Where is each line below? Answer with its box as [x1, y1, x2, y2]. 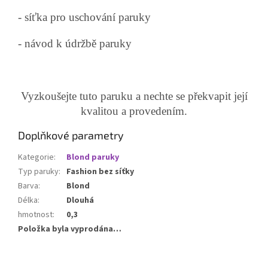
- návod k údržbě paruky [18, 37, 132, 50]
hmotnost [18, 209, 53, 221]
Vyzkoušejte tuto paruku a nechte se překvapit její [20, 90, 248, 103]
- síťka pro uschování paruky [18, 11, 151, 24]
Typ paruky [18, 166, 59, 178]
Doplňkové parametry [18, 129, 124, 142]
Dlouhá [66, 194, 94, 207]
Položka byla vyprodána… [18, 223, 121, 236]
